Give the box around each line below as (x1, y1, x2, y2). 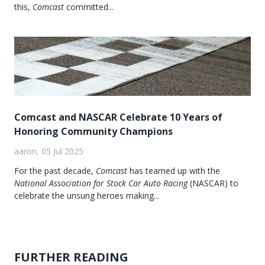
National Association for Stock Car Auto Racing (14, 177, 188, 189)
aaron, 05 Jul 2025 (14, 145, 83, 157)
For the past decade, (14, 164, 96, 176)
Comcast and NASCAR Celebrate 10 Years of (14, 110, 222, 124)
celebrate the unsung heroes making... (14, 189, 159, 201)
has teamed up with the (127, 164, 220, 176)
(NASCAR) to (188, 177, 238, 189)
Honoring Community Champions (14, 124, 173, 138)
